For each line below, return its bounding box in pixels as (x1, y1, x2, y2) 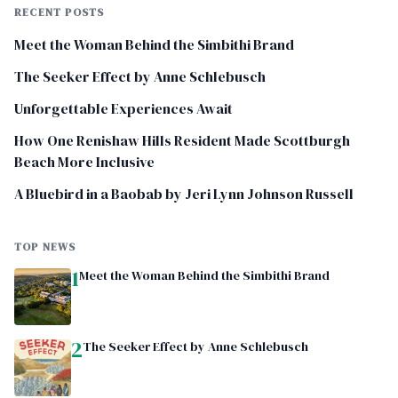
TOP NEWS (14, 239, 76, 254)
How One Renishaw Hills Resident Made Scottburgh (14, 130, 350, 150)
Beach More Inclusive (14, 151, 155, 171)
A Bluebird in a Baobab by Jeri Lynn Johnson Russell (14, 183, 354, 203)
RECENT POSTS (14, 4, 105, 20)
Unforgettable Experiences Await (14, 98, 233, 118)
